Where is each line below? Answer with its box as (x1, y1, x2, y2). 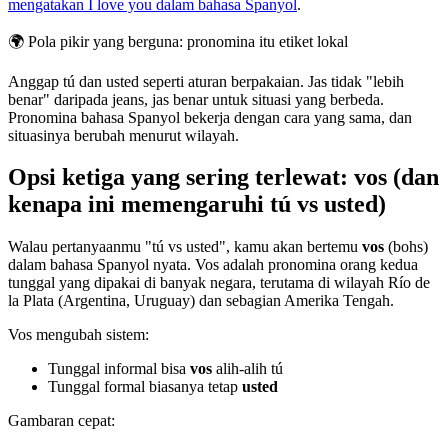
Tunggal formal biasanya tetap (48, 378, 242, 396)
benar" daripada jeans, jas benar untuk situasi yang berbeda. (8, 90, 384, 108)
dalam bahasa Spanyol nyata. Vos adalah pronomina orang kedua (8, 256, 418, 274)
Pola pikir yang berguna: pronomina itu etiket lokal (28, 32, 348, 50)
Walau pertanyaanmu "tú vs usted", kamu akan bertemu (8, 238, 362, 256)
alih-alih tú (212, 360, 283, 378)
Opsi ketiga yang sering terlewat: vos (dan (8, 164, 439, 191)
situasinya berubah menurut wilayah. (8, 126, 239, 144)
